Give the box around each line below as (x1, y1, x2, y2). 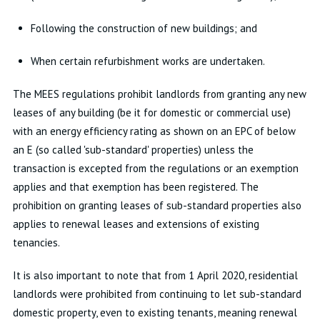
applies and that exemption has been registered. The (12, 180, 259, 194)
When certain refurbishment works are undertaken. (30, 54, 265, 68)
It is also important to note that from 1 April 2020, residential (12, 269, 298, 282)
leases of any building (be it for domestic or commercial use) (12, 106, 291, 119)
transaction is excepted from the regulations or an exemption (12, 161, 299, 175)
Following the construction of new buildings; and (30, 21, 257, 35)
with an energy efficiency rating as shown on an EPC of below (12, 124, 296, 138)
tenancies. (12, 236, 60, 249)
